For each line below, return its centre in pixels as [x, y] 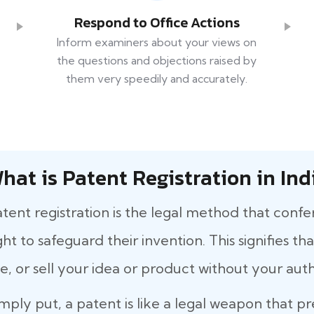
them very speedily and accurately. [157, 79]
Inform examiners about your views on [157, 42]
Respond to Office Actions [157, 23]
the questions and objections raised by [157, 61]
